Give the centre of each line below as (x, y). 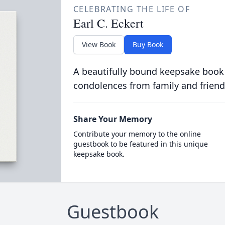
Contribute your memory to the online (137, 134)
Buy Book (148, 44)
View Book (98, 44)
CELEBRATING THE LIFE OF (132, 9)
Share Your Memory (113, 119)
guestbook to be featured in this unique (140, 144)
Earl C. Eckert (108, 23)
